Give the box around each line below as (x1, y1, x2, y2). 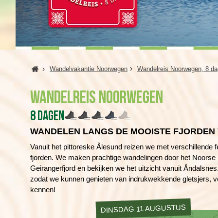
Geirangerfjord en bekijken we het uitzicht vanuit (30, 164, 183, 172)
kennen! (30, 185, 55, 194)
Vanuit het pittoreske (30, 143, 96, 151)
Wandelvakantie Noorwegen (50, 65, 127, 73)
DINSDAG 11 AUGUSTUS (100, 202, 186, 215)
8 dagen (30, 108, 64, 124)
